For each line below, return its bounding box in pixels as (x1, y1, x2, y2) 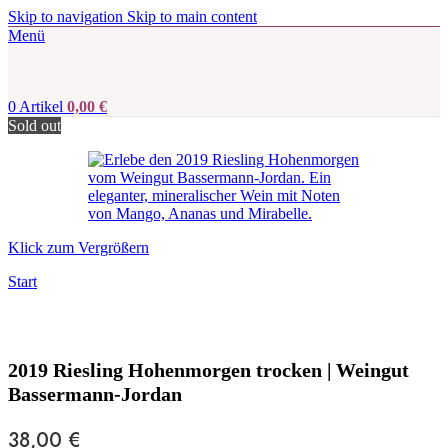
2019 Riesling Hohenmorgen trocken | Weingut (8, 359, 409, 382)
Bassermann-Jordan (8, 383, 182, 406)
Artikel (19, 98, 63, 115)
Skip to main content (127, 8, 257, 25)
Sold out (8, 117, 61, 134)
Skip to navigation (8, 8, 127, 25)
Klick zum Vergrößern (8, 239, 149, 256)
